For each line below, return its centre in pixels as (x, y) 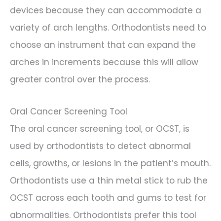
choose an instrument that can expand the (103, 45)
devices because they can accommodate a (106, 11)
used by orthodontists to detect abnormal (100, 146)
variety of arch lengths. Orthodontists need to (108, 28)
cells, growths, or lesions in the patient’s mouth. (110, 164)
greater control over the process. (80, 80)
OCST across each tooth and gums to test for (108, 198)
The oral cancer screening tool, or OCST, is (100, 129)
